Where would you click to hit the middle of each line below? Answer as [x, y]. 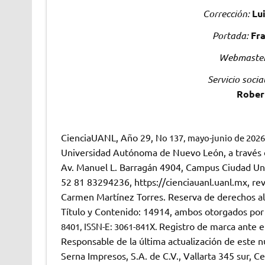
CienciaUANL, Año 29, [108, 137]
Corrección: [226, 13]
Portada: [230, 35]
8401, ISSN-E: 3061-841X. [110, 226]
